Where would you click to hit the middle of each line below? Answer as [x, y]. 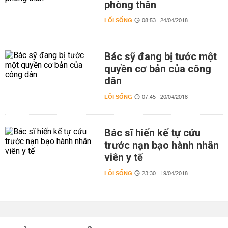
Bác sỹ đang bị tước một [160, 56]
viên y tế [123, 157]
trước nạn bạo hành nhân [161, 145]
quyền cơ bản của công [158, 69]
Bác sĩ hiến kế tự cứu [152, 133]
